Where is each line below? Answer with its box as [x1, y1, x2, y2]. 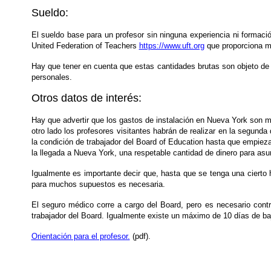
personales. [31, 73, 72, 82]
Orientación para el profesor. [31, 232, 130, 241]
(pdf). [129, 232, 151, 241]
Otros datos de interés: [31, 92, 142, 104]
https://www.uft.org [139, 41, 204, 50]
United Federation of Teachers [31, 41, 139, 50]
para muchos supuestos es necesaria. [31, 180, 165, 189]
